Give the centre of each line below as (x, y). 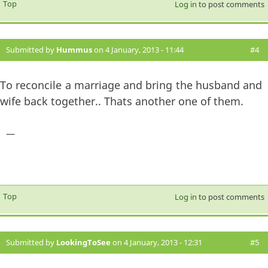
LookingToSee (83, 242)
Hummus (74, 50)
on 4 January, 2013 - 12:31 (156, 242)
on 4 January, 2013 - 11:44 (138, 50)
